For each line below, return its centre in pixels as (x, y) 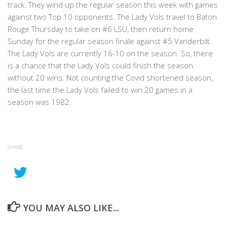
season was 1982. (40, 102)
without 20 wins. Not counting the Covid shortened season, (110, 78)
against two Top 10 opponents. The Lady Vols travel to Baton (112, 17)
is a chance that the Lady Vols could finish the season (100, 66)
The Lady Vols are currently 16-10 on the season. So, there (110, 53)
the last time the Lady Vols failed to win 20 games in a (100, 90)
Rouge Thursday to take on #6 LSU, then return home (101, 29)
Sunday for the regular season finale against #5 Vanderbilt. (110, 41)
